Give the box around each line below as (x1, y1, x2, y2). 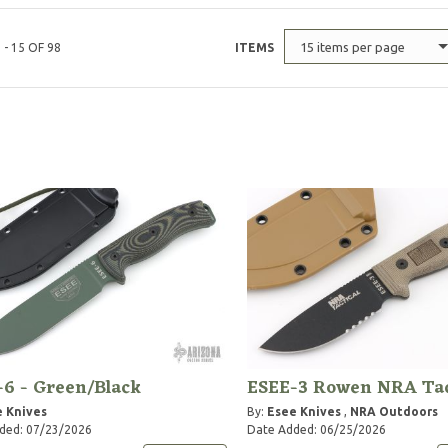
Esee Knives (266, 404, 341, 418)
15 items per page (300, 40, 406, 54)
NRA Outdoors (349, 404, 438, 418)
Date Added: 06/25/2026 (246, 422, 386, 436)
